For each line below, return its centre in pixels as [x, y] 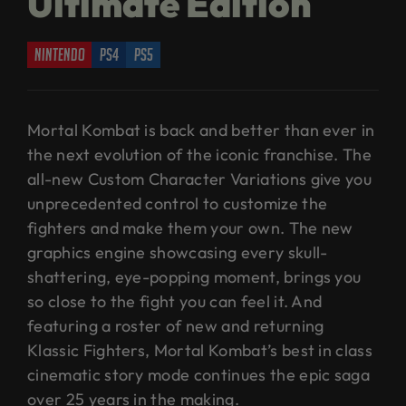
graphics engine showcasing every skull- [178, 253]
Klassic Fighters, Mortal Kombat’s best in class [200, 351]
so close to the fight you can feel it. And [175, 302]
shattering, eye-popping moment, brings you [194, 277]
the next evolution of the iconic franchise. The [200, 155]
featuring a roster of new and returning [176, 326]
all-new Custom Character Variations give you [200, 179]
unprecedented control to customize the [178, 204]
